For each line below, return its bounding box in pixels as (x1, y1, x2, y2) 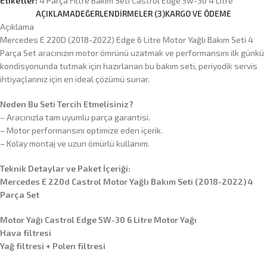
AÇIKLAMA (36, 9, 75, 19)
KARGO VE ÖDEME (165, 9, 231, 19)
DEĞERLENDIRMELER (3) (75, 9, 165, 19)
